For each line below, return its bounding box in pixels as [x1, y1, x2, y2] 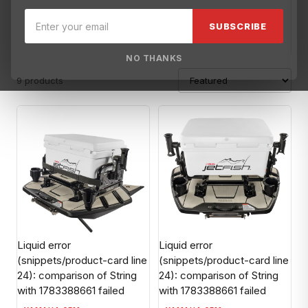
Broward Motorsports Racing [34, 15, 157, 26]
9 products [16, 74, 63, 86]
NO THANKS [126, 53, 182, 64]
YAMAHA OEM [166, 15, 225, 26]
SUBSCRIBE [208, 21, 267, 32]
